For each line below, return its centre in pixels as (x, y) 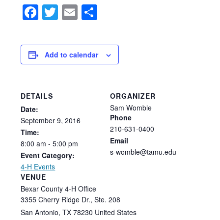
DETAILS (37, 96)
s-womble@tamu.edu (143, 151)
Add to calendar (72, 54)
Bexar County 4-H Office (59, 188)
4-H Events (38, 166)
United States (116, 212)
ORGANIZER (133, 96)
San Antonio (40, 212)
